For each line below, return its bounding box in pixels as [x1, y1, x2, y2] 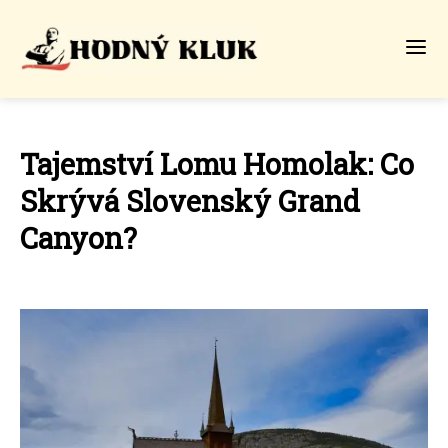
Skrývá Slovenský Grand [20, 182, 360, 220]
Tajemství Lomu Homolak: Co [20, 145, 414, 183]
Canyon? [20, 219, 137, 257]
